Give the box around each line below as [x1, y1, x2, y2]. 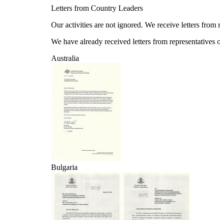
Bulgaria [51, 163, 78, 171]
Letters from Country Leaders [51, 4, 143, 12]
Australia [51, 54, 79, 62]
